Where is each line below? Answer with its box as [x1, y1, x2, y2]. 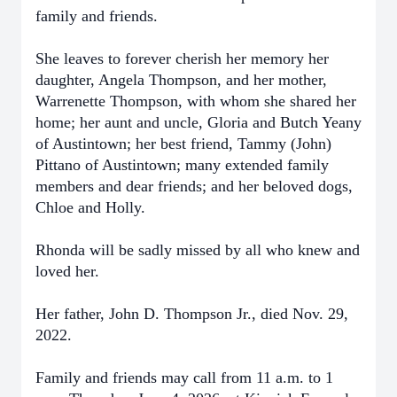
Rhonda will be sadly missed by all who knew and [35, 241, 360, 259]
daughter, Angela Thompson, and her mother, [35, 71, 327, 89]
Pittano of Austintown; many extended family [35, 156, 329, 174]
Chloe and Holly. [35, 198, 145, 216]
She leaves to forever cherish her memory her [35, 50, 329, 67]
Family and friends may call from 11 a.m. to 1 [35, 369, 333, 386]
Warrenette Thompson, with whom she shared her [35, 92, 356, 110]
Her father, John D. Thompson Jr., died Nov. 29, [35, 305, 348, 323]
